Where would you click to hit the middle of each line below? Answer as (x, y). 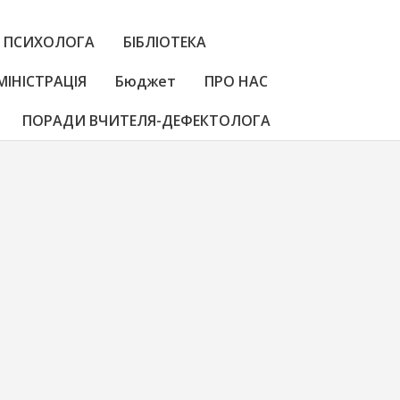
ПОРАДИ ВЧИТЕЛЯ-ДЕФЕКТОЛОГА (146, 121)
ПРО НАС (236, 81)
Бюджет (146, 81)
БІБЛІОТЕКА (165, 42)
